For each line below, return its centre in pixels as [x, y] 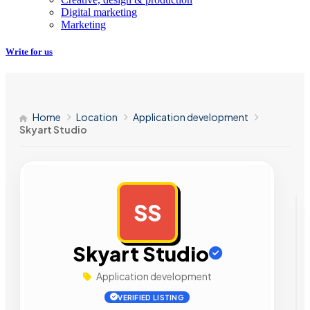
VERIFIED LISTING [151, 298]
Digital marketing [99, 12]
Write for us [29, 51]
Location [97, 117]
